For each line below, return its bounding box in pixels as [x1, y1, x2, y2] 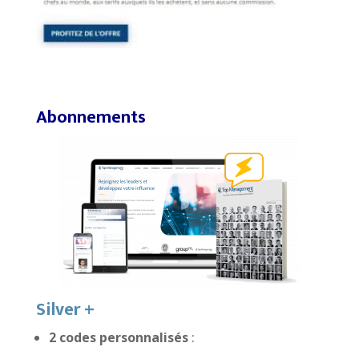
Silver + [35, 295, 95, 325]
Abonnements [35, 103, 146, 133]
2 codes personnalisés [48, 329, 188, 347]
